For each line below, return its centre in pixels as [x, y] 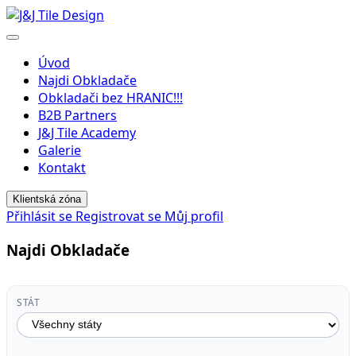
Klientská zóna [47, 199]
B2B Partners [77, 115]
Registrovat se [120, 216]
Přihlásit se [41, 216]
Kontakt [62, 168]
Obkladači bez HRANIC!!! [110, 98]
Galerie [60, 150]
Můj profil [194, 216]
